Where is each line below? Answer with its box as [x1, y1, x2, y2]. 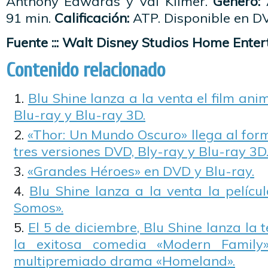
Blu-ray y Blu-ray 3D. [14, 106, 145, 123]
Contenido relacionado [6, 59, 165, 82]
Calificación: [54, 10, 129, 26]
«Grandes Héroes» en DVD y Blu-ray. [28, 163, 254, 179]
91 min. [6, 10, 54, 26]
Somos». [14, 199, 63, 216]
